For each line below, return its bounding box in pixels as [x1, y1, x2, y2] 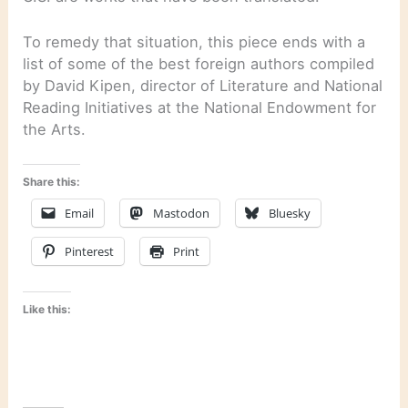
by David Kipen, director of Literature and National [23, 76, 383, 96]
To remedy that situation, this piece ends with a [23, 33, 366, 52]
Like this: [23, 301, 72, 316]
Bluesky [269, 205, 311, 222]
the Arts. [23, 120, 87, 139]
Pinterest [65, 243, 115, 260]
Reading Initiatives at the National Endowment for [23, 98, 377, 117]
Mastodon [153, 205, 210, 222]
